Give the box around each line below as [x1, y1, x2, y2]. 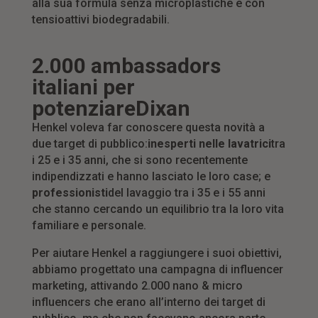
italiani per [31, 75, 135, 100]
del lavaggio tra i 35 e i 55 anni [107, 186, 265, 200]
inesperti [147, 137, 196, 151]
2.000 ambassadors [31, 53, 221, 79]
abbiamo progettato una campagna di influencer [31, 263, 283, 277]
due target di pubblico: [31, 137, 148, 151]
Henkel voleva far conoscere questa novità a [31, 121, 265, 135]
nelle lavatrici [198, 137, 271, 151]
